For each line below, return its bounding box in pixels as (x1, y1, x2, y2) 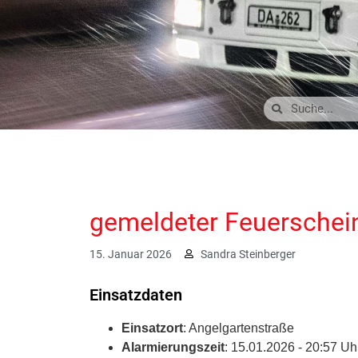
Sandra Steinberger (201, 247, 296, 261)
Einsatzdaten (89, 284, 182, 304)
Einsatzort (121, 320, 183, 335)
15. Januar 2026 (89, 247, 172, 261)
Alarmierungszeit (121, 340, 225, 354)
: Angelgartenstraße (183, 320, 294, 335)
